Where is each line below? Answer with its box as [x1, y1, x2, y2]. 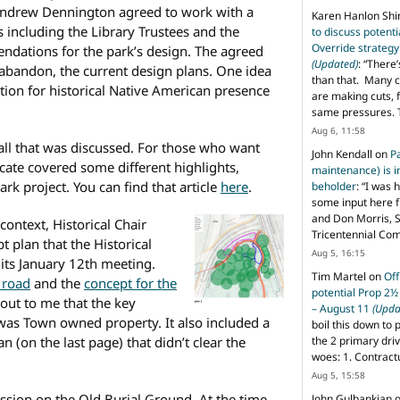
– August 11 [312, 300, 372, 316]
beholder [312, 178, 356, 194]
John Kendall [312, 146, 372, 162]
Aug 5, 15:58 [312, 368, 365, 381]
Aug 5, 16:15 [312, 246, 365, 259]
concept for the [84, 273, 177, 292]
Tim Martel [312, 268, 366, 284]
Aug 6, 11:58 [312, 123, 365, 137]
